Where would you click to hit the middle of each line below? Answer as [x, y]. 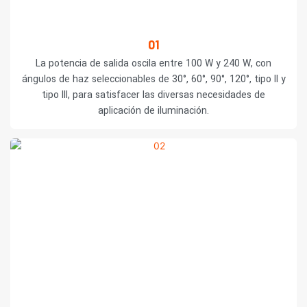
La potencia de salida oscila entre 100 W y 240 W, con [153, 64]
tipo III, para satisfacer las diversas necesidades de [153, 95]
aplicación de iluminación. [153, 111]
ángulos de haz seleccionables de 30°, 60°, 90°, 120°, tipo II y [153, 79]
